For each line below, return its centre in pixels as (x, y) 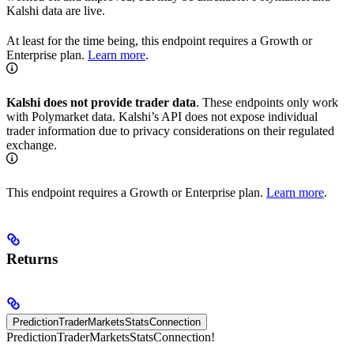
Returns (32, 258)
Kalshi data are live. (56, 10)
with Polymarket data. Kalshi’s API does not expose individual (162, 116)
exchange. (32, 145)
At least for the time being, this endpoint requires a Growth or (159, 40)
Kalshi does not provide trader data (101, 102)
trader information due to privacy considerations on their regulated (170, 130)
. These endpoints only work (267, 102)
